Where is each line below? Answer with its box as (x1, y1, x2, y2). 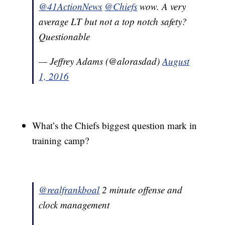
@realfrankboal (39, 183, 100, 196)
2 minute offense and (99, 183, 183, 196)
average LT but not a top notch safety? (39, 15, 187, 28)
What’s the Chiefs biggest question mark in (32, 119, 197, 132)
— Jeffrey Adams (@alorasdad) (39, 55, 163, 68)
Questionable (39, 30, 90, 43)
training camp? (32, 134, 89, 147)
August (162, 55, 190, 68)
